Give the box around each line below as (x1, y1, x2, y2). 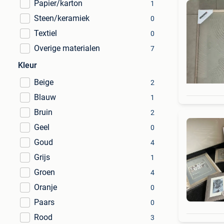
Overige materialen (34, 43, 100, 53)
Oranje (34, 182, 57, 192)
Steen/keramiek (34, 13, 89, 23)
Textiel (34, 28, 57, 38)
